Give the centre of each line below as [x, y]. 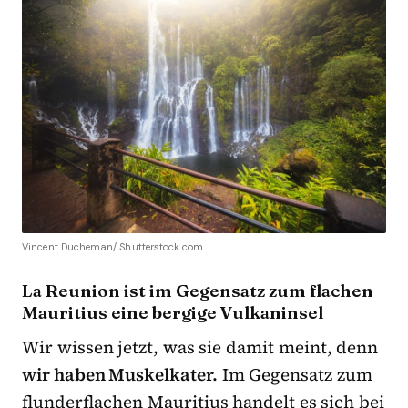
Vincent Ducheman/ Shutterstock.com [112, 246]
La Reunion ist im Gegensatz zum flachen [198, 290]
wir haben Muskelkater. [120, 374]
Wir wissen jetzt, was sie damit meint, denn [200, 347]
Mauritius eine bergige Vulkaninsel [173, 312]
